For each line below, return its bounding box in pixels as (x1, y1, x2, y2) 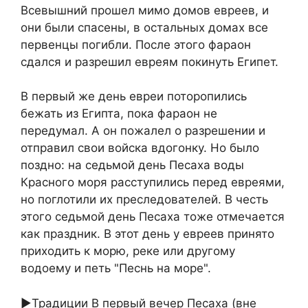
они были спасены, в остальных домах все (21, 20, 268, 34)
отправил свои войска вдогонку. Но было (21, 141, 259, 155)
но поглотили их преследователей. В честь (21, 192, 268, 207)
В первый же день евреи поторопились (21, 89, 247, 104)
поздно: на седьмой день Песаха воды (21, 158, 244, 173)
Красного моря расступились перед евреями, (21, 175, 285, 190)
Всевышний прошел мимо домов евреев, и (21, 3, 269, 17)
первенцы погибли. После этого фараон (21, 37, 251, 52)
